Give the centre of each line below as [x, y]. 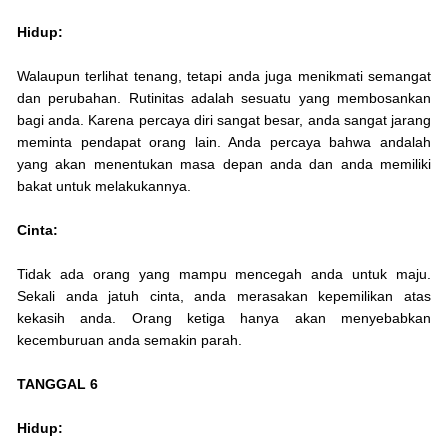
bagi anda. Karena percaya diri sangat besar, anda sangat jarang [224, 120]
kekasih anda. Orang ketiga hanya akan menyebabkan [224, 318]
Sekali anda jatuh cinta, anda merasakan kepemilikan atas [224, 296]
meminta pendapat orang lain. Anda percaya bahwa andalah [224, 142]
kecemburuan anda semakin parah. [129, 340]
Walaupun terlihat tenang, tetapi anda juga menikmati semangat [224, 76]
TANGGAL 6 [57, 384]
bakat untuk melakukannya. [104, 186]
